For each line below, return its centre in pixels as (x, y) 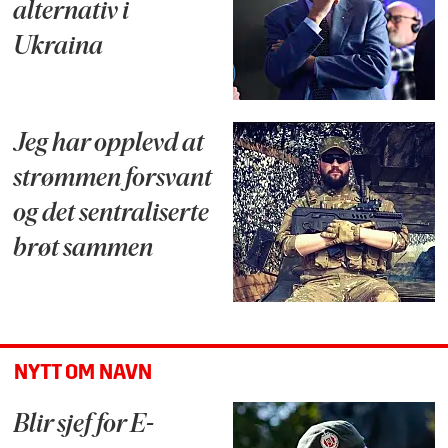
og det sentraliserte (111, 215)
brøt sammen (83, 250)
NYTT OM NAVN (82, 374)
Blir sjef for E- (84, 425)
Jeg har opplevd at (109, 145)
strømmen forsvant (113, 180)
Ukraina (58, 48)
